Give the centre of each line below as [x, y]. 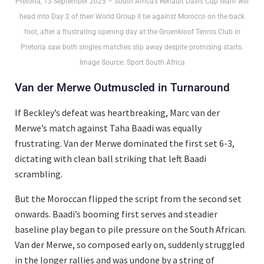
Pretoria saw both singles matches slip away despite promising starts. [132, 47]
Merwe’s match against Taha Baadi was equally [108, 128]
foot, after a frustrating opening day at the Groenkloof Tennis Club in [132, 32]
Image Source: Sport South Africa [132, 63]
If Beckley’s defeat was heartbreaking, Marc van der [117, 113]
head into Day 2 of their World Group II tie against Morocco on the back [132, 17]
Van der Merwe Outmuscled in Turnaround [122, 88]
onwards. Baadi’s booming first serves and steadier [116, 214]
